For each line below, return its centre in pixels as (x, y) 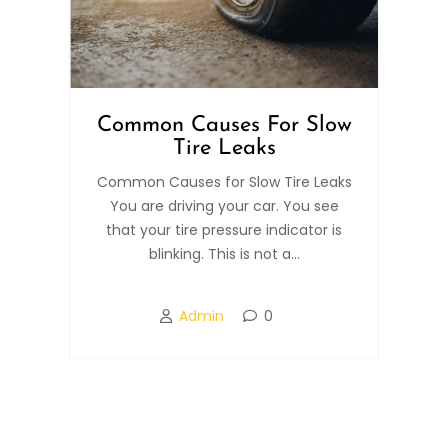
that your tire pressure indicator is (224, 230)
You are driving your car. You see (224, 206)
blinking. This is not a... (224, 254)
